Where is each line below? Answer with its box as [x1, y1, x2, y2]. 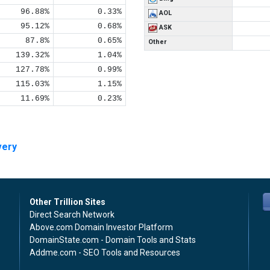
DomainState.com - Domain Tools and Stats [30, 235, 196, 245]
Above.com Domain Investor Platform [30, 222, 173, 232]
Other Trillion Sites [30, 197, 105, 207]
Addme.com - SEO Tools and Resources [30, 248, 180, 257]
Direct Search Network [30, 210, 115, 219]
